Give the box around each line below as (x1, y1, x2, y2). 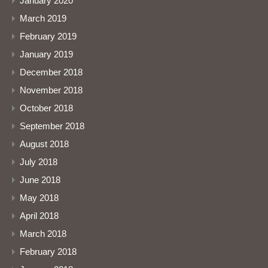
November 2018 (20, 85, 83, 96)
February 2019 (20, 31, 77, 42)
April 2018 (20, 211, 59, 221)
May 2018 (20, 193, 59, 203)
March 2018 (20, 229, 66, 239)
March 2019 (20, 13, 66, 24)
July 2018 (20, 157, 57, 167)
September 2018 (20, 121, 84, 132)
